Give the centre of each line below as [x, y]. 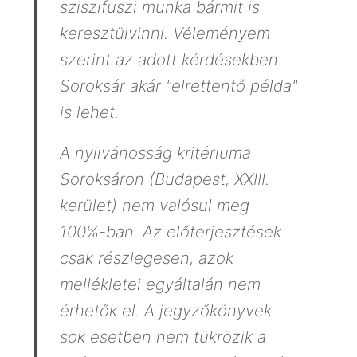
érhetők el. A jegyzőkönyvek [165, 311]
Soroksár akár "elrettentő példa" [178, 86]
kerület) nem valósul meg [154, 206]
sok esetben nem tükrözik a [163, 337]
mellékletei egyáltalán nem [160, 284]
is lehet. [89, 112]
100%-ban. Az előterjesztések [170, 232]
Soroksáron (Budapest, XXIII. [164, 179]
